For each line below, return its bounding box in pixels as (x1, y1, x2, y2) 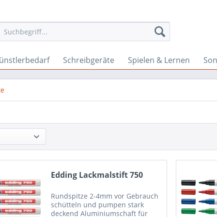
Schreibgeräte (63, 55, 114, 65)
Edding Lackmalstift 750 (51, 170, 143, 181)
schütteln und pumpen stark (51, 200, 144, 210)
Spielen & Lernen (128, 55, 190, 65)
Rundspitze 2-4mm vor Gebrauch (51, 191, 159, 201)
